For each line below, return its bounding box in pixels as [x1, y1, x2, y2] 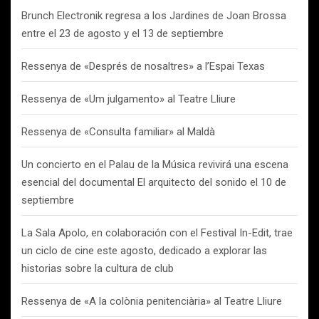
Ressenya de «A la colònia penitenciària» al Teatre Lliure [21, 295, 282, 308]
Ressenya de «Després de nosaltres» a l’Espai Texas [21, 60, 265, 73]
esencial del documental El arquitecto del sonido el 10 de [21, 176, 286, 189]
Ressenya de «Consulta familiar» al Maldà [21, 125, 215, 138]
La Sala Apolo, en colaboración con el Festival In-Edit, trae [21, 226, 293, 239]
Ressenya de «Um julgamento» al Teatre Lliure [21, 93, 236, 105]
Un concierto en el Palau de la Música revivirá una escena [21, 158, 288, 171]
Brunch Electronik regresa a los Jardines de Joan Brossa [21, 9, 286, 22]
